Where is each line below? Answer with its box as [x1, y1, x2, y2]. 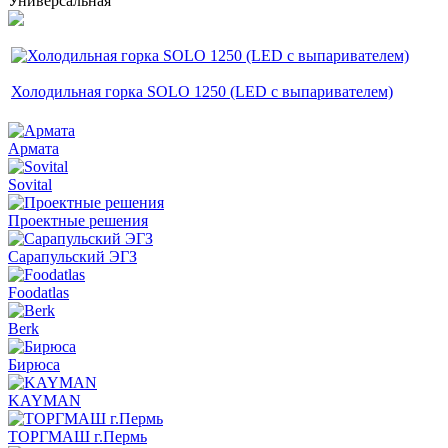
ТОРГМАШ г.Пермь [8, 427, 147, 445]
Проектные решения [8, 211, 148, 229]
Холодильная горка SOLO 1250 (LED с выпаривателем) [11, 82, 393, 100]
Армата [8, 139, 59, 157]
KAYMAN [8, 391, 81, 409]
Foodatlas [8, 283, 69, 301]
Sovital [8, 175, 52, 193]
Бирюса [8, 355, 60, 373]
